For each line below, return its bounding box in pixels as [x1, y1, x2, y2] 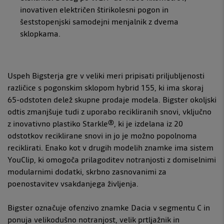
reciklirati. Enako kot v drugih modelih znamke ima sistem [7, 141, 213, 153]
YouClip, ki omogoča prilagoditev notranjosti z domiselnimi [7, 153, 216, 165]
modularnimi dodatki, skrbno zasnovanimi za [7, 165, 166, 177]
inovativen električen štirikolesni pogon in [20, 3, 168, 15]
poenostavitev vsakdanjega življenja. [7, 177, 138, 189]
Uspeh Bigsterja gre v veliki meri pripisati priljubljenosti [7, 69, 204, 81]
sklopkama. [20, 27, 66, 39]
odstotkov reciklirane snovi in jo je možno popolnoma [7, 129, 197, 141]
